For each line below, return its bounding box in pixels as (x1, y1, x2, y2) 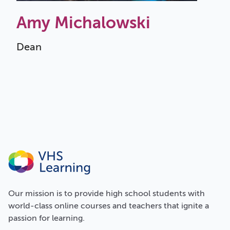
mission (25, 188, 54, 198)
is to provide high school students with (54, 188, 205, 198)
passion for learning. (8, 213, 85, 223)
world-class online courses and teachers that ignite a (8, 201, 209, 210)
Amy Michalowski (16, 13, 150, 32)
